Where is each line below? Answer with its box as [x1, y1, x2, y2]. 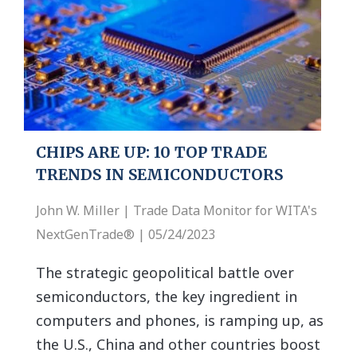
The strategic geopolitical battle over [36, 263, 294, 283]
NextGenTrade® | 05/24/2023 [36, 226, 215, 244]
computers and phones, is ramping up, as [36, 311, 324, 331]
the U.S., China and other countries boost [36, 335, 320, 355]
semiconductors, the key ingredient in [36, 287, 297, 307]
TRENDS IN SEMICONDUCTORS [36, 165, 283, 185]
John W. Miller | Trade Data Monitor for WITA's [36, 202, 317, 220]
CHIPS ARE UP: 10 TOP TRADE [36, 143, 267, 163]
